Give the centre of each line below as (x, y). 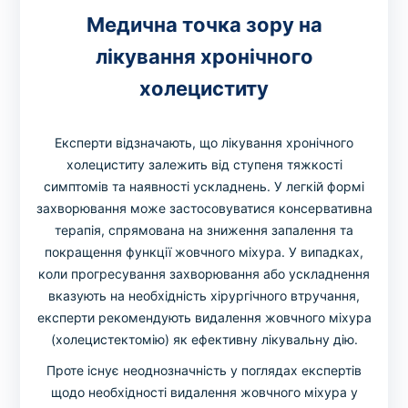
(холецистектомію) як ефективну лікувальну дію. (204, 340)
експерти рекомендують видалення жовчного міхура (204, 318)
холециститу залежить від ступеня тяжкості (204, 165)
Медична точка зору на (204, 25)
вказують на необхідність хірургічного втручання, (204, 296)
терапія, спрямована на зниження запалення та (204, 230)
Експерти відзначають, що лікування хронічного (204, 143)
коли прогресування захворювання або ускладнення (204, 274)
